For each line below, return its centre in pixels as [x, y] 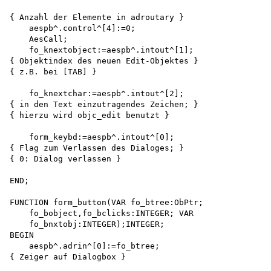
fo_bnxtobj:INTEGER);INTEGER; [87, 224]
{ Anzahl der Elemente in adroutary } [99, 18]
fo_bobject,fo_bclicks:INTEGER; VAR [104, 214]
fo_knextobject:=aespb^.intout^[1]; [102, 50]
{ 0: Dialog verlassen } [65, 159]
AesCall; [39, 39]
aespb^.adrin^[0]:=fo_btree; [85, 246]
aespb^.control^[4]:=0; [73, 28]
